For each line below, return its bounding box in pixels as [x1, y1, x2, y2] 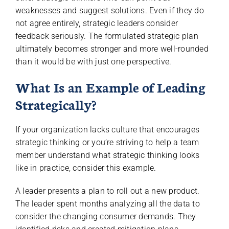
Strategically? [15, 94, 97, 113]
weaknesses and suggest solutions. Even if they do [15, 5, 204, 15]
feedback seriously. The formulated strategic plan [15, 31, 198, 41]
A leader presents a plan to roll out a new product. [15, 186, 200, 196]
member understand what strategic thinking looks [15, 150, 200, 160]
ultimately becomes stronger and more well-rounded [15, 43, 209, 54]
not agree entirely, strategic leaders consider [15, 18, 178, 28]
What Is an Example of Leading [15, 77, 205, 96]
